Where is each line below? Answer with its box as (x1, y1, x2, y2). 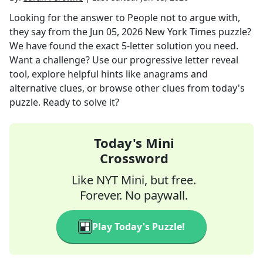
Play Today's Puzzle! (92, 220, 185, 233)
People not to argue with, (127, 11, 240, 24)
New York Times (145, 25, 216, 38)
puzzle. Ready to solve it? (9, 96, 119, 109)
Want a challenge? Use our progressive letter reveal (9, 53, 238, 66)
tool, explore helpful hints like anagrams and (9, 68, 208, 80)
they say (9, 25, 46, 38)
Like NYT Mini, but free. (72, 172, 196, 188)
